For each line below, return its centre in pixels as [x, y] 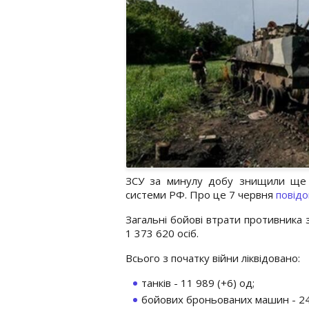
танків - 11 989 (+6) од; [198, 282]
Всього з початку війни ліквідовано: [213, 258]
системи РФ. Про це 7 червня [201, 194]
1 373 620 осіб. [162, 233]
